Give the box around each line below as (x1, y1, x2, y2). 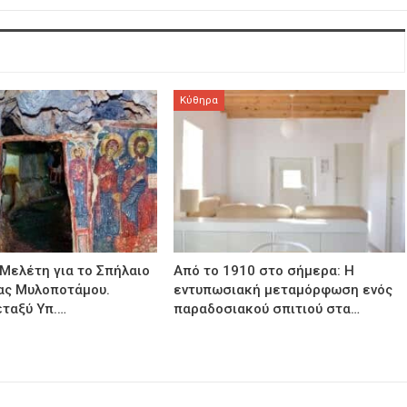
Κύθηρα (180, 94, 219, 107)
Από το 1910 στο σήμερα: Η (174, 263, 355, 279)
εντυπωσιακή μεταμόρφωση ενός (174, 282, 393, 298)
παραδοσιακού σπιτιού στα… (174, 301, 361, 317)
